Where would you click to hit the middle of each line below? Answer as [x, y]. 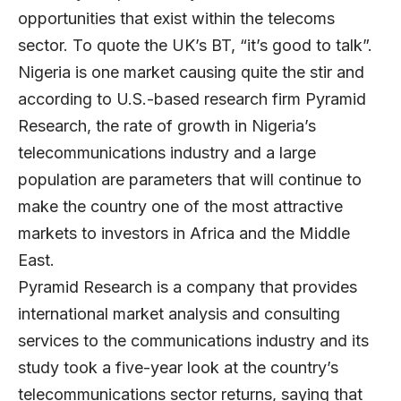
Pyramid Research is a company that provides [188, 286]
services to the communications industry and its [193, 340]
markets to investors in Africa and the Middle [184, 233]
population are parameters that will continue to [190, 179]
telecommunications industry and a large [167, 152]
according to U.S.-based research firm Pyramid [192, 98]
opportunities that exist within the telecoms [176, 18]
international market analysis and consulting [179, 313]
